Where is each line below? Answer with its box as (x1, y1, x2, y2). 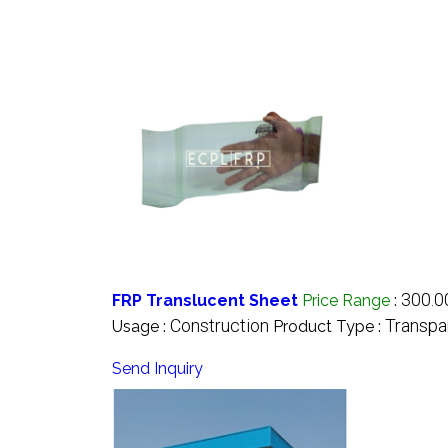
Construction (170, 314, 269, 336)
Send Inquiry (112, 358, 203, 378)
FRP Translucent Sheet (112, 290, 298, 310)
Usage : (112, 316, 170, 336)
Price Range (302, 290, 390, 310)
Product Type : (273, 316, 385, 336)
